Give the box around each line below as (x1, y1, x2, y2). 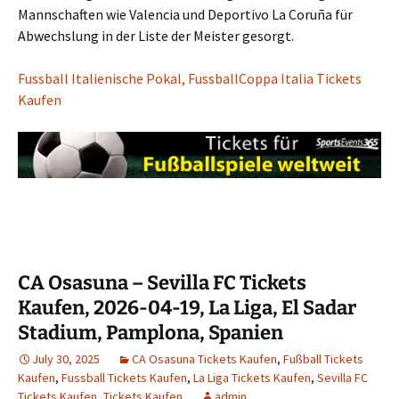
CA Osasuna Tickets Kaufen (132, 351, 277, 368)
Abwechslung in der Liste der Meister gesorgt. (18, 27, 294, 45)
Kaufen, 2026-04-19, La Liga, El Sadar (18, 296, 356, 321)
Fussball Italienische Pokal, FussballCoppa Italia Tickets (18, 69, 362, 88)
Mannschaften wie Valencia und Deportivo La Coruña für (18, 5, 353, 24)
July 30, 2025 (32, 351, 100, 368)
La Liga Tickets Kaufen (193, 370, 311, 387)
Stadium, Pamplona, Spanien (18, 321, 283, 346)
